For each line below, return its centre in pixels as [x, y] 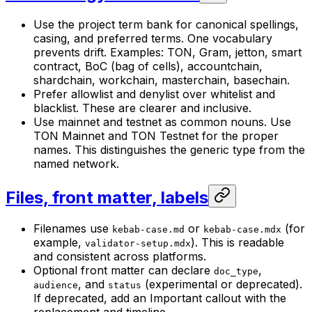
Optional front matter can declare [124, 270]
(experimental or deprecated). [222, 284]
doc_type [236, 271]
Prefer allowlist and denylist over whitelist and [154, 94]
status [125, 285]
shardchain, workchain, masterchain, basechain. [162, 80]
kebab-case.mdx [242, 229]
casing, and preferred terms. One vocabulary [153, 38]
